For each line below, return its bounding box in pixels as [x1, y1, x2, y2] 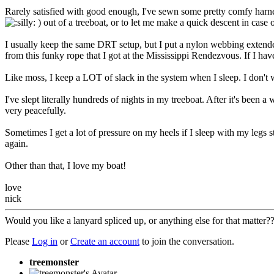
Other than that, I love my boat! [5, 160, 126, 171]
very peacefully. [5, 105, 66, 116]
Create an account [70, 235, 139, 246]
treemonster [29, 256, 79, 267]
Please [5, 235, 32, 246]
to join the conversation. [139, 235, 234, 246]
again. [5, 138, 28, 149]
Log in [32, 235, 57, 246]
